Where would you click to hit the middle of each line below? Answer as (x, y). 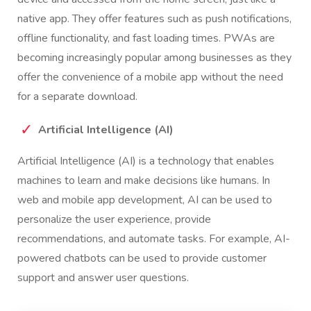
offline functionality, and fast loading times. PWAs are (146, 39)
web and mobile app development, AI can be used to (145, 200)
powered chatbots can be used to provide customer (142, 259)
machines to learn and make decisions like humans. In (144, 181)
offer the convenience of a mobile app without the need (150, 77)
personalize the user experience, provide (114, 220)
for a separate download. (77, 97)
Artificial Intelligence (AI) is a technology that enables (146, 161)
